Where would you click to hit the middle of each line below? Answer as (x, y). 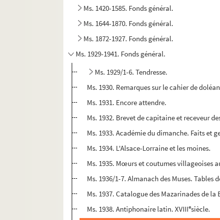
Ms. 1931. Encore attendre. (127, 103)
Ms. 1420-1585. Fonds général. (129, 8)
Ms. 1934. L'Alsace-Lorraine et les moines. (149, 148)
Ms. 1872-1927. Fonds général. (129, 39)
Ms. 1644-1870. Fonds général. (129, 24)
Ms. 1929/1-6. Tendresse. (131, 72)
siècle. (201, 209)
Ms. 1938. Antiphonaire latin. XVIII (138, 209)
